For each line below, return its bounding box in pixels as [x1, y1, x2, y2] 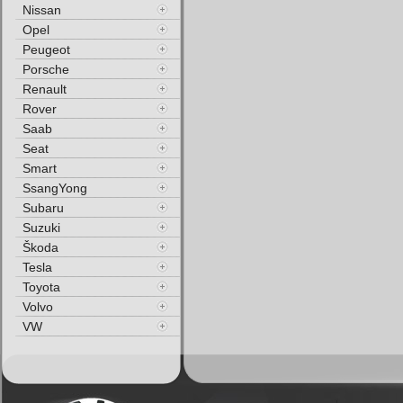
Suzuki [22, 220, 60, 235]
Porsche [22, 62, 69, 76]
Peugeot [22, 42, 70, 57]
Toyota [22, 280, 60, 294]
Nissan [22, 3, 61, 17]
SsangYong [22, 181, 87, 195]
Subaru [22, 201, 64, 215]
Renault [22, 82, 67, 96]
